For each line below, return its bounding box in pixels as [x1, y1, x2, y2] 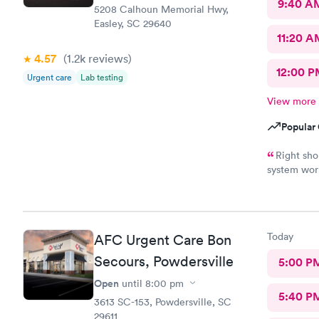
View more [266, 95, 316, 108]
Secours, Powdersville [94, 252, 234, 270]
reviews [85, 51, 128, 66]
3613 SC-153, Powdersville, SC [94, 295, 231, 308]
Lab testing [80, 71, 123, 83]
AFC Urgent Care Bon [94, 231, 231, 249]
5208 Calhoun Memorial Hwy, [94, 3, 229, 16]
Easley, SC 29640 [94, 17, 172, 30]
